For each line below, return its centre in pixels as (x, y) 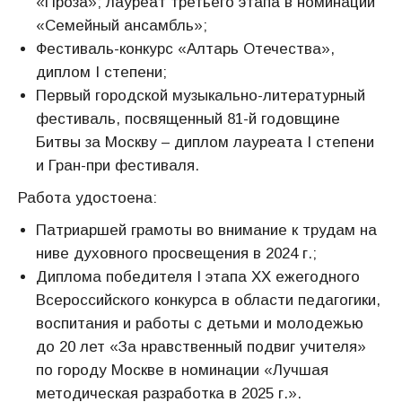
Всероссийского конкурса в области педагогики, (208, 300)
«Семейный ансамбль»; (122, 26)
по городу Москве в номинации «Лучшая (182, 370)
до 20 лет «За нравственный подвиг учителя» (201, 347)
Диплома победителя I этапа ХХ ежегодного (198, 277)
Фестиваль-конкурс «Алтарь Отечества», (185, 49)
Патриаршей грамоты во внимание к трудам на (206, 230)
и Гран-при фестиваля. (118, 166)
